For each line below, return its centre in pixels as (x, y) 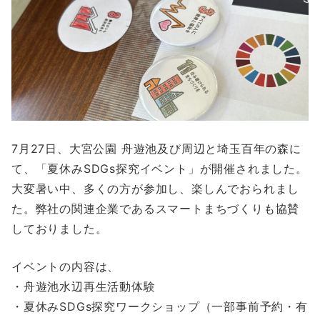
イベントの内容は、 (66, 266)
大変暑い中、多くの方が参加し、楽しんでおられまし (156, 189)
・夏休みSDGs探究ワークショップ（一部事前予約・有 (160, 306)
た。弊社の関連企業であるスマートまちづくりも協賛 (156, 209)
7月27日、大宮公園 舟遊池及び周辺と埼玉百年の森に (156, 149)
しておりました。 (60, 229)
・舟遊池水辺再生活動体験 (84, 286)
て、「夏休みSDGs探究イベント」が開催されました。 (160, 169)
